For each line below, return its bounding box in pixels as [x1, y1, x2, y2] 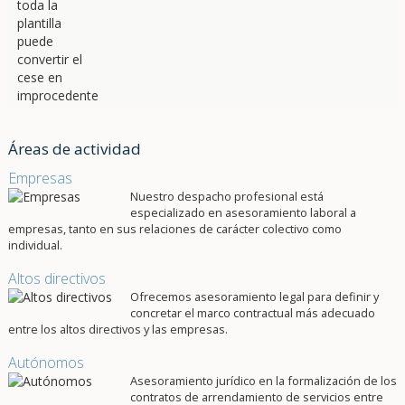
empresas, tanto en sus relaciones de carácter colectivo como [7, 221, 342, 237]
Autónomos [7, 353, 84, 372]
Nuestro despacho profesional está [129, 188, 324, 204]
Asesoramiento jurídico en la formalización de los [129, 372, 397, 389]
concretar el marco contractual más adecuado [129, 305, 375, 321]
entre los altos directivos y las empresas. [7, 321, 228, 337]
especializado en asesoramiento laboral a [129, 204, 356, 221]
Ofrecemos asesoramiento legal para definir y [129, 288, 379, 305]
